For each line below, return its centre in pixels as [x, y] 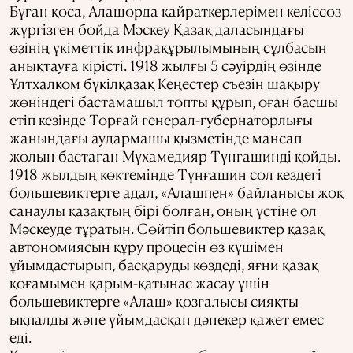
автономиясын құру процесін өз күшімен [147, 246]
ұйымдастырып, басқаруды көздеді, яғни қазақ [164, 264]
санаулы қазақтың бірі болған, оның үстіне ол [163, 210]
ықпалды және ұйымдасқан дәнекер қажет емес [167, 318]
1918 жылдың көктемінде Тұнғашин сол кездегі [165, 173]
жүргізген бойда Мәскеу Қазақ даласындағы [157, 28]
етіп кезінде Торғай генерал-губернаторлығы [161, 119]
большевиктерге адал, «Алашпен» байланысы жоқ [176, 191]
